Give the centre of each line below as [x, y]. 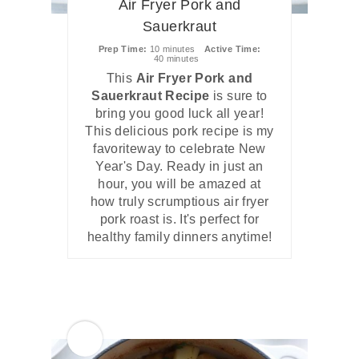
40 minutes [176, 58]
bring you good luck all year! [179, 113]
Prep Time [121, 48]
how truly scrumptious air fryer [179, 201]
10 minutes [172, 48]
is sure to [238, 95]
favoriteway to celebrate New [179, 148]
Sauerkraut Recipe [151, 95]
